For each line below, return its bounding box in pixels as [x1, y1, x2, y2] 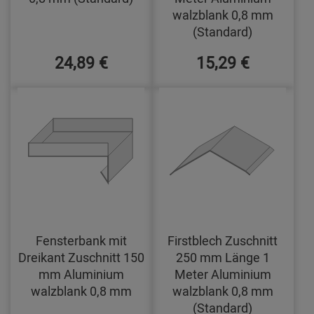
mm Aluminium [38, 265, 124, 282]
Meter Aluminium [174, 265, 271, 282]
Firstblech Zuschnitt [168, 231, 278, 249]
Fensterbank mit [35, 231, 127, 249]
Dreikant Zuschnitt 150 [18, 248, 144, 266]
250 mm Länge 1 [175, 248, 270, 266]
